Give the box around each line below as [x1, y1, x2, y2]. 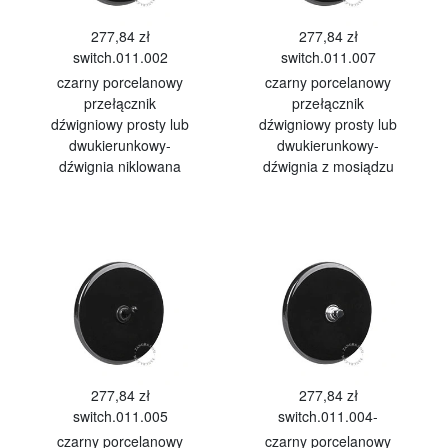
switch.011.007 [280, 47, 376, 67]
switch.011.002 [72, 47, 168, 67]
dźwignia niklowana [59, 156, 181, 176]
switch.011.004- [278, 406, 378, 426]
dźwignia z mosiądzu [262, 156, 394, 176]
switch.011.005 [72, 406, 168, 426]
